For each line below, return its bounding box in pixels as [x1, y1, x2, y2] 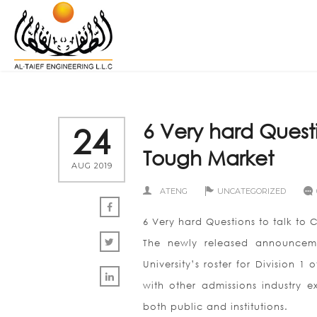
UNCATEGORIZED [217, 186, 286, 196]
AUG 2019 [71, 161, 113, 171]
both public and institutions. [143, 301, 288, 313]
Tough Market [143, 145, 274, 169]
